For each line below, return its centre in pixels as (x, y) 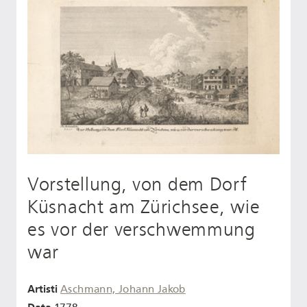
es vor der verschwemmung (142, 230)
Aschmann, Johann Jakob (123, 289)
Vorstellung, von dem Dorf (137, 185)
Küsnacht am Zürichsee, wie (144, 207)
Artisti (42, 288)
